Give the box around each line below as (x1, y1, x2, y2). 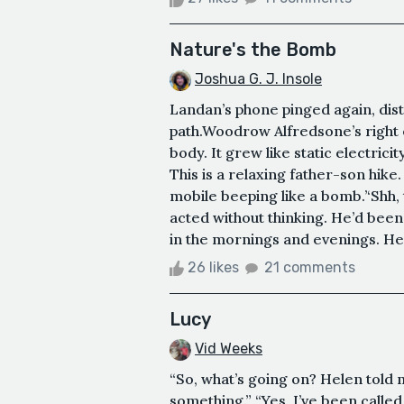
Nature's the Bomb (170, 39, 336, 61)
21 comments (264, 259, 355, 277)
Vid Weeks (195, 340, 262, 358)
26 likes (184, 259, 243, 277)
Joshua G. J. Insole (195, 70, 322, 88)
